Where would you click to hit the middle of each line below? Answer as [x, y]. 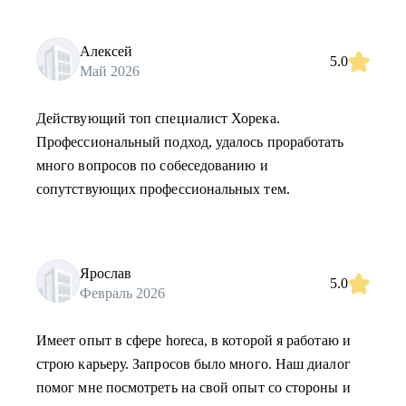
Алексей [106, 51]
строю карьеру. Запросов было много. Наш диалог [193, 364]
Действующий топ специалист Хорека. [158, 118]
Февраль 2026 [122, 293]
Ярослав [106, 273]
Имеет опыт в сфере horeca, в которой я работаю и [193, 340]
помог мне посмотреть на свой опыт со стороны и [193, 387]
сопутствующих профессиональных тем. [163, 189]
